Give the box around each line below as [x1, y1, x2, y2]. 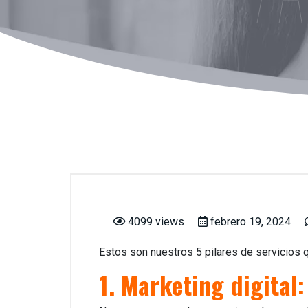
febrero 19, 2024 [210, 215, 291, 228]
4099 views [125, 215, 184, 228]
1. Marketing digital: [99, 266, 305, 302]
